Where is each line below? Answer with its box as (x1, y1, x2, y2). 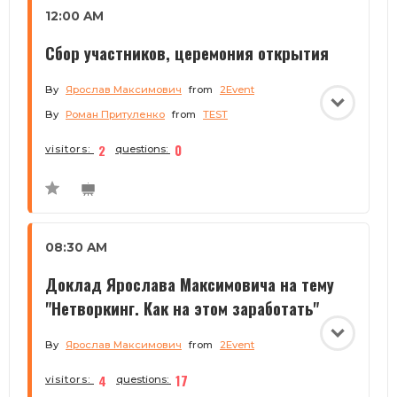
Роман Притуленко (66, 108, 165, 121)
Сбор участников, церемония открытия (45, 41, 329, 66)
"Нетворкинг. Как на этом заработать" (45, 296, 319, 321)
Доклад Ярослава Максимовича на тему (45, 272, 334, 297)
